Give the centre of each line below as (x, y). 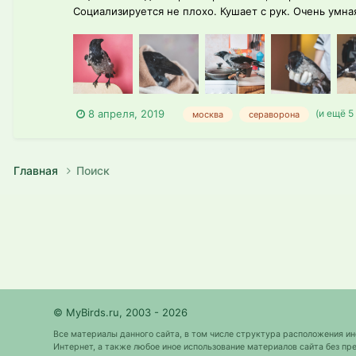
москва (208, 114)
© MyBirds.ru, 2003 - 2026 (121, 312)
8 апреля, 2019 (126, 113)
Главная (37, 170)
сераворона (274, 114)
